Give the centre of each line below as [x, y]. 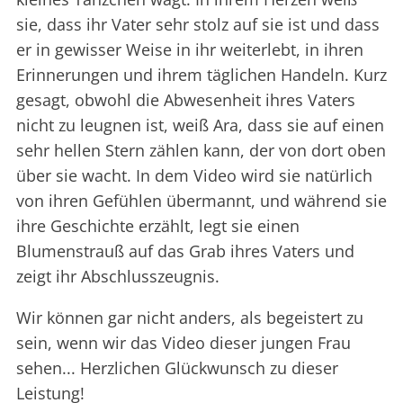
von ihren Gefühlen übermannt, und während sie [201, 201]
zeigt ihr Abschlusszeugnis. [118, 277]
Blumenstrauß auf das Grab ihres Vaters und [185, 251]
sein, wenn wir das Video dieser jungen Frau [184, 343]
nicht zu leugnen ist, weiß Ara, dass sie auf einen [200, 125]
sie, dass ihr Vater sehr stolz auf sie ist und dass [198, 25]
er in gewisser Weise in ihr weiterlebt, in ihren [190, 50]
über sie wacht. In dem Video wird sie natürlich [194, 176]
